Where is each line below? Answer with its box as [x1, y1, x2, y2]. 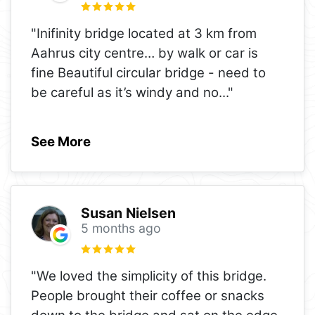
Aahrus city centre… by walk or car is [31, 44, 258, 61]
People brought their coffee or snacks [31, 287, 264, 304]
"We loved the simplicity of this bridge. [31, 267, 266, 284]
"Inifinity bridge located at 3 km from [31, 25, 257, 41]
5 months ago [80, 221, 161, 236]
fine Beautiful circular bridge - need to [31, 64, 266, 81]
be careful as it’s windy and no [31, 84, 219, 101]
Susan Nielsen [80, 205, 176, 222]
